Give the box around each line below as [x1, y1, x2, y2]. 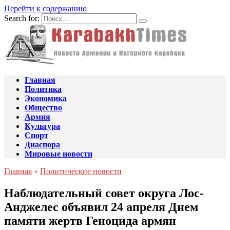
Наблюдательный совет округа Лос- [4, 186, 204, 200]
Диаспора [25, 140, 60, 149]
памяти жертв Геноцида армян [4, 214, 176, 227]
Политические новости [40, 167, 122, 176]
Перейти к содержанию [4, 4, 87, 13]
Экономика [25, 94, 67, 103]
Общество [25, 103, 62, 112]
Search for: [4, 14, 40, 23]
